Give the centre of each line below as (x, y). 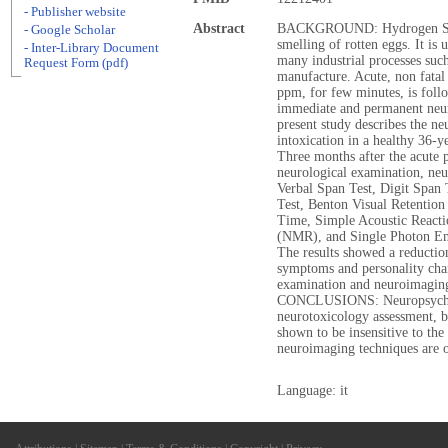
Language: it (312, 390)
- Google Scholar (69, 30)
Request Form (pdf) (76, 63)
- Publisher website (75, 12)
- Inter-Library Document (91, 48)
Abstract (219, 28)
